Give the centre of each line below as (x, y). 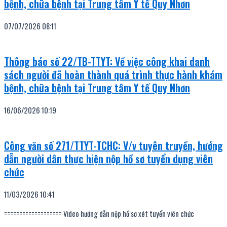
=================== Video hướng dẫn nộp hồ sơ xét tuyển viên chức (99, 214)
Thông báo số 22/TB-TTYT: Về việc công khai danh (107, 61)
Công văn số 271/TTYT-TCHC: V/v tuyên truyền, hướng (113, 145)
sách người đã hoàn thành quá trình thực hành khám (113, 74)
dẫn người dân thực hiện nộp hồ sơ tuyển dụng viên (108, 158)
